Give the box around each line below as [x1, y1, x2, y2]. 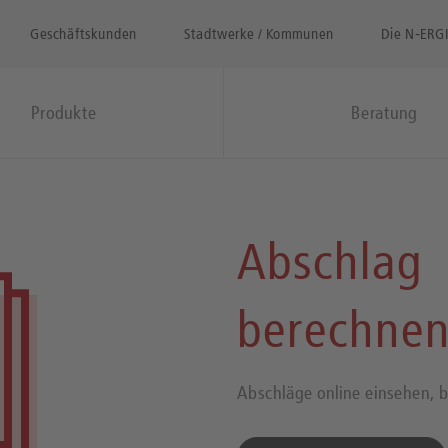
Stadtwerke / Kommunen [184, 23, 334, 43]
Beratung [350, 101, 417, 124]
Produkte [30, 101, 97, 124]
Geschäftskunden [30, 23, 137, 43]
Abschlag [236, 233, 423, 292]
